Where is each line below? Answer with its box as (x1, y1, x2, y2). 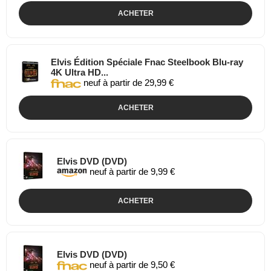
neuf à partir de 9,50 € (87, 259, 175, 270)
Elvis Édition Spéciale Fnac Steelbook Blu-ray (51, 56, 244, 67)
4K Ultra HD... (51, 67, 109, 77)
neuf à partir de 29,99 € (81, 77, 174, 88)
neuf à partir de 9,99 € (87, 166, 175, 177)
